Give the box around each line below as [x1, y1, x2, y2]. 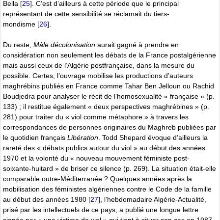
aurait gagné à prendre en [95, 40, 179, 49]
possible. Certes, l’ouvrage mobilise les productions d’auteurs [3, 71, 193, 80]
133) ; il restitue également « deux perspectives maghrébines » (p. [3, 102, 209, 110]
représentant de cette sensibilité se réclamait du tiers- [3, 9, 169, 18]
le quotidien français [3, 133, 67, 141]
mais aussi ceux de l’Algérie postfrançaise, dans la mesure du [3, 61, 194, 69]
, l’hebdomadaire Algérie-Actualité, [100, 195, 206, 203]
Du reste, [3, 40, 33, 49]
